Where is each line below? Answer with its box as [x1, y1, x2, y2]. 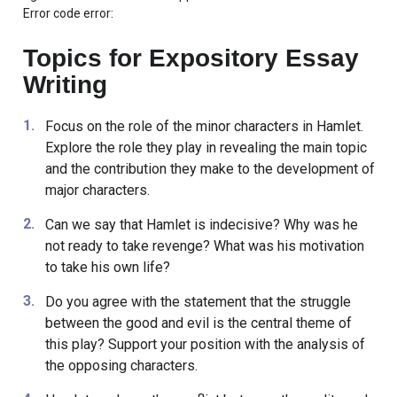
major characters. [44, 182, 150, 199]
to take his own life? [44, 259, 170, 276]
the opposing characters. [44, 357, 198, 375]
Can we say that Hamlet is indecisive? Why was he [44, 216, 358, 234]
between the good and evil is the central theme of [44, 315, 352, 332]
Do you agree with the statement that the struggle [44, 293, 351, 311]
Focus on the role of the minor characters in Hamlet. [44, 118, 363, 136]
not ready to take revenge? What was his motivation [44, 237, 364, 255]
